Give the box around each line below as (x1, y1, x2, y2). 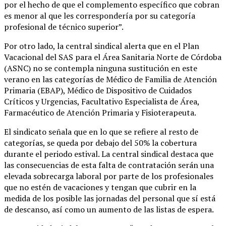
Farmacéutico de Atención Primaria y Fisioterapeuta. (4, 107, 196, 119)
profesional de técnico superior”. (4, 21, 124, 33)
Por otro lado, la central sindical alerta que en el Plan (4, 40, 199, 52)
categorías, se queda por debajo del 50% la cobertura (4, 137, 197, 149)
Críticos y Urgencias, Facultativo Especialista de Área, (4, 96, 199, 107)
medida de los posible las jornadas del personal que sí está (4, 193, 215, 204)
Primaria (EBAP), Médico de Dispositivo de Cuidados (4, 85, 192, 96)
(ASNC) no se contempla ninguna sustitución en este (4, 63, 197, 74)
